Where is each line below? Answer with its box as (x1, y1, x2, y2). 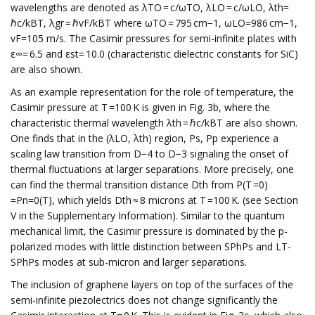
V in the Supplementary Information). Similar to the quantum (11, 209, 285, 222)
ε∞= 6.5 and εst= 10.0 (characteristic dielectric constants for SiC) (11, 47, 298, 60)
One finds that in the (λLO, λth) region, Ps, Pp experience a (11, 131, 278, 145)
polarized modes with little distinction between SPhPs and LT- (11, 240, 291, 253)
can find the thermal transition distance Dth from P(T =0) (11, 178, 269, 191)
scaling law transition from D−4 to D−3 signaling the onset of (11, 147, 288, 160)
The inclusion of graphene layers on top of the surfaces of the (11, 278, 293, 291)
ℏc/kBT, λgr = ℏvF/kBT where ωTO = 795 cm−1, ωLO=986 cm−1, (11, 16, 297, 30)
